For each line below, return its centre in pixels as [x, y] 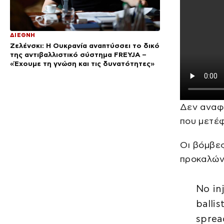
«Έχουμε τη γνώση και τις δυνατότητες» [82, 64]
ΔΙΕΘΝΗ [23, 35]
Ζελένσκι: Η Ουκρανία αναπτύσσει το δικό [85, 46]
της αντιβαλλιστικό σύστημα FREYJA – [78, 55]
